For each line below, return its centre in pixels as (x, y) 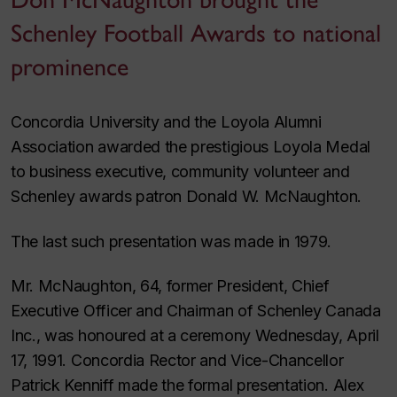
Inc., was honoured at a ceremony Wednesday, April (195, 335)
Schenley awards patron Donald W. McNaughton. (187, 196)
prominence (70, 66)
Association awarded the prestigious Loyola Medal (191, 147)
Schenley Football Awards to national (196, 33)
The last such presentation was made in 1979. (171, 241)
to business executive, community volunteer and (180, 171)
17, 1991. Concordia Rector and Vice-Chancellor (177, 360)
